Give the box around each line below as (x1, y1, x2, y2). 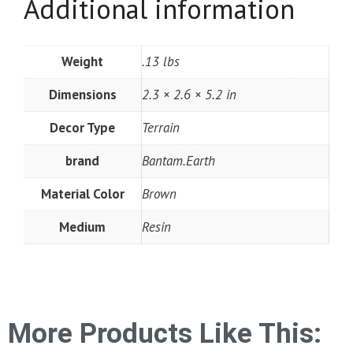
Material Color (40, 185, 124, 203)
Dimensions (48, 86, 117, 104)
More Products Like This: (8, 317, 321, 350)
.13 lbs (142, 53, 180, 71)
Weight (61, 53, 103, 71)
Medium (59, 218, 106, 236)
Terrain (142, 119, 180, 137)
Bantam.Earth (142, 152, 215, 170)
